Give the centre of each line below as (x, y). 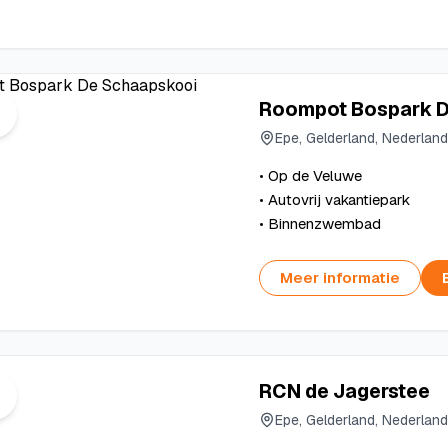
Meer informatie (339, 277)
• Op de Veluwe (310, 175)
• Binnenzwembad (319, 223)
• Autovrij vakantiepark (334, 199)
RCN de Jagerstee (344, 391)
